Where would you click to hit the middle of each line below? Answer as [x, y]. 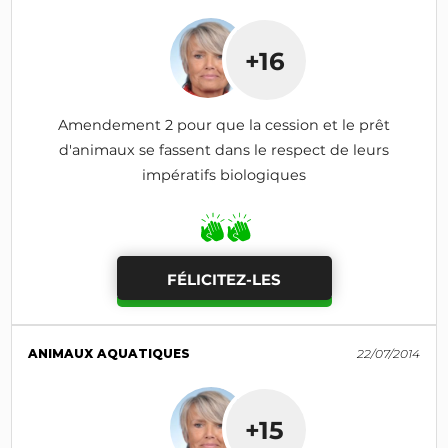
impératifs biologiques [224, 174]
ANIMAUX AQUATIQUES [109, 353]
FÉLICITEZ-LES [224, 279]
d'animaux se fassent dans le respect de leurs [224, 149]
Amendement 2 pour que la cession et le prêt [224, 124]
